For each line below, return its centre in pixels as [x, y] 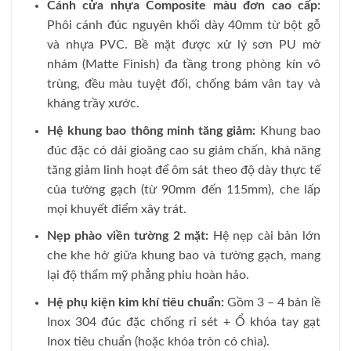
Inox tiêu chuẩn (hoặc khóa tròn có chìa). [158, 341]
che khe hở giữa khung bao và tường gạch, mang [183, 256]
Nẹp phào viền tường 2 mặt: [128, 236]
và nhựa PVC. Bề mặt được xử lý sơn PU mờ [183, 45]
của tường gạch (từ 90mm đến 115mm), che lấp [183, 189]
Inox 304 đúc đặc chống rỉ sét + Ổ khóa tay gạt [183, 322]
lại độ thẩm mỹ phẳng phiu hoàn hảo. [148, 275]
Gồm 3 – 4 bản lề [272, 302]
